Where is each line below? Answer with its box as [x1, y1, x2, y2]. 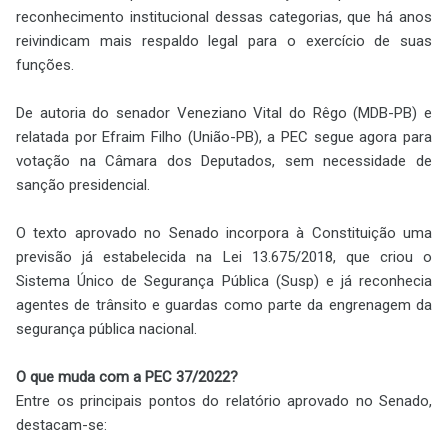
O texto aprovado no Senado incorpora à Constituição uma [16, 223, 432, 242]
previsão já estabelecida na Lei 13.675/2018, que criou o [16, 247, 432, 266]
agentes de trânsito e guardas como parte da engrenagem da [16, 295, 432, 314]
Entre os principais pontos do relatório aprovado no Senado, [16, 391, 432, 410]
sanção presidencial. [16, 175, 150, 194]
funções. [16, 55, 74, 74]
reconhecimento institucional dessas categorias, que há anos [16, 7, 432, 26]
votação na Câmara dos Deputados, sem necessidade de [16, 151, 432, 170]
